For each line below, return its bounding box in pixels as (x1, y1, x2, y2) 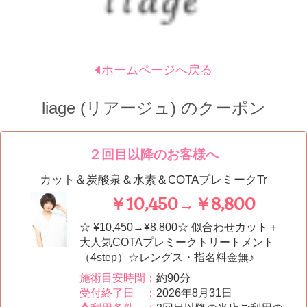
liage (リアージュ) (41, 99, 176, 117)
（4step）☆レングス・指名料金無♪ (79, 251, 254, 263)
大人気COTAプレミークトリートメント (79, 236, 274, 248)
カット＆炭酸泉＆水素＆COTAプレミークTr (40, 173, 267, 186)
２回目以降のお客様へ (88, 147, 219, 162)
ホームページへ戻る (101, 63, 212, 77)
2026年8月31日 (156, 287, 232, 299)
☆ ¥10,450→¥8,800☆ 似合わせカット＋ (79, 221, 279, 233)
